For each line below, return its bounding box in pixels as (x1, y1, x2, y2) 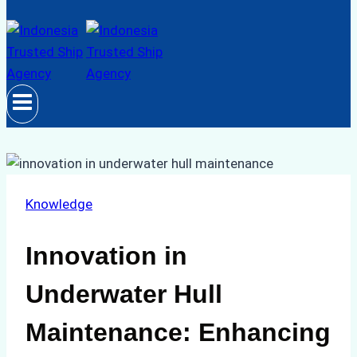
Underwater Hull (25, 279, 222, 308)
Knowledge (25, 196, 92, 212)
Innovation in (25, 241, 187, 270)
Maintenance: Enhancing (25, 317, 331, 347)
